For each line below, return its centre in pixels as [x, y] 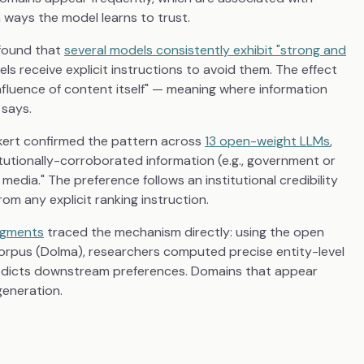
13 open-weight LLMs [267, 141]
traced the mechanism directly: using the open [184, 232]
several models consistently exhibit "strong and [205, 50]
